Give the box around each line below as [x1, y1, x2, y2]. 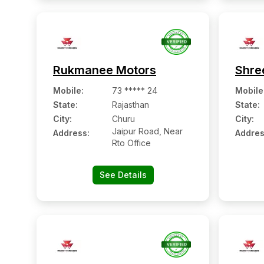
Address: [53, 128, 90, 138]
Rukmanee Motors [53, 63, 156, 77]
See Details [99, 170, 147, 180]
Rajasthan [112, 100, 149, 110]
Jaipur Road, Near [112, 126, 183, 136]
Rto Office [112, 138, 151, 148]
